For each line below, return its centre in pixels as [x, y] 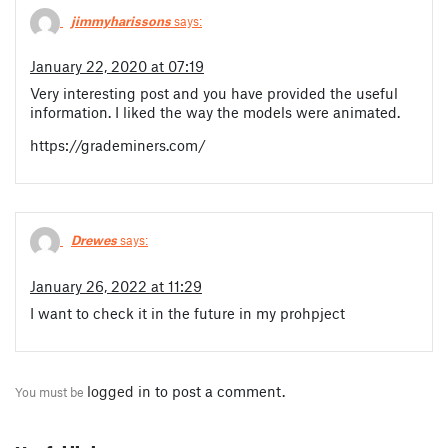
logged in [119, 390]
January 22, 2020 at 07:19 [117, 66]
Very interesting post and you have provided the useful [214, 93]
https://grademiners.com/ [118, 145]
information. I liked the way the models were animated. [215, 112]
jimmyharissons [121, 20]
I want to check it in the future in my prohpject [187, 312]
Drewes [94, 240]
